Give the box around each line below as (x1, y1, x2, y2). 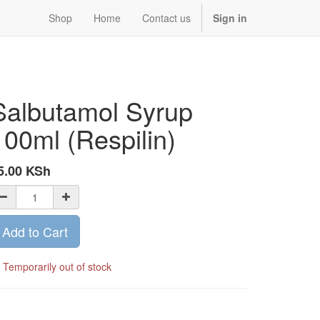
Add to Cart (2, 222, 68, 241)
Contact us (142, 11, 191, 25)
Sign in (213, 11, 247, 25)
